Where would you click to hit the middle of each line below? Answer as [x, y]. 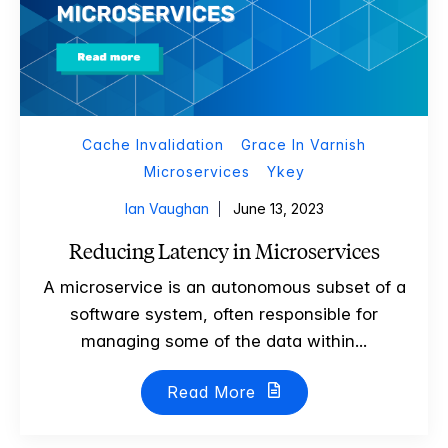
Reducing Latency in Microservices [224, 252]
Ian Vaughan [166, 209]
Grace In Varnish [303, 145]
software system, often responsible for [224, 314]
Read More [213, 392]
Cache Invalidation [153, 145]
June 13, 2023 [278, 209]
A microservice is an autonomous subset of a [224, 287]
